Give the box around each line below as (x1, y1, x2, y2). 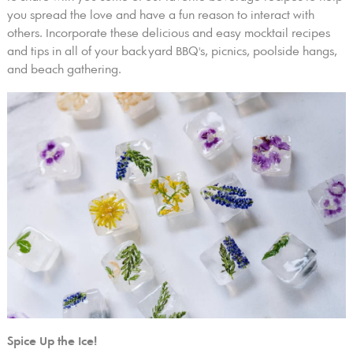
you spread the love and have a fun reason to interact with (6, 8, 314, 22)
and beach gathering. (6, 62, 121, 76)
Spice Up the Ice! (6, 334, 97, 348)
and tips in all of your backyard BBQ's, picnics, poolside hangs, (6, 44, 337, 58)
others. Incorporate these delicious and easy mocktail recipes (6, 26, 330, 40)
